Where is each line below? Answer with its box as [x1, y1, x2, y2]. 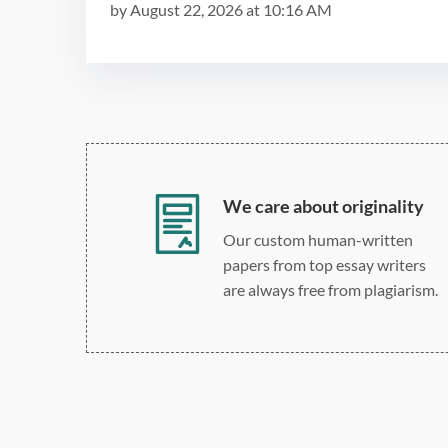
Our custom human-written [223, 229, 413, 249]
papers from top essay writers [223, 254, 426, 274]
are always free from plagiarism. [223, 279, 438, 299]
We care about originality [223, 194, 424, 217]
